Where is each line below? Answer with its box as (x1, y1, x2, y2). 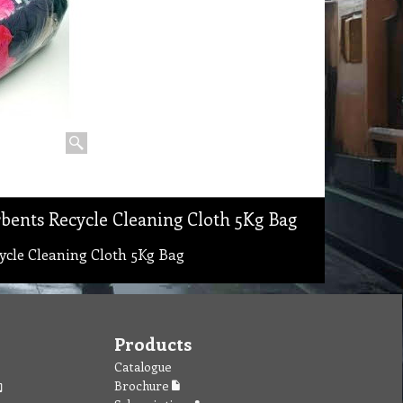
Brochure (114, 377, 172, 394)
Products (114, 331, 192, 355)
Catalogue (114, 358, 172, 375)
